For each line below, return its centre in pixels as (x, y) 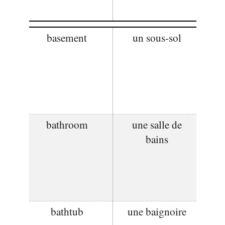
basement (67, 37)
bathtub (67, 211)
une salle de (157, 124)
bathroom (67, 124)
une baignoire (157, 211)
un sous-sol (157, 37)
